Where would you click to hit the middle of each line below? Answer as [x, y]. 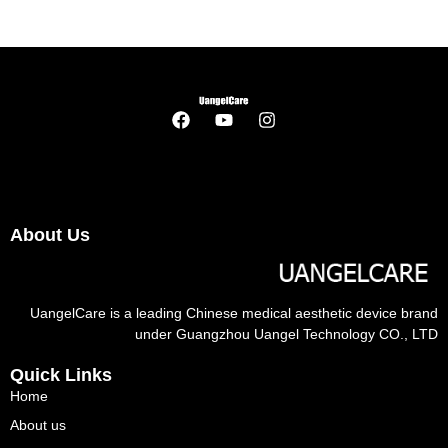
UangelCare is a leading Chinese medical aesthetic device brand [234, 313]
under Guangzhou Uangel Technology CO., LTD [286, 334]
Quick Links [61, 375]
